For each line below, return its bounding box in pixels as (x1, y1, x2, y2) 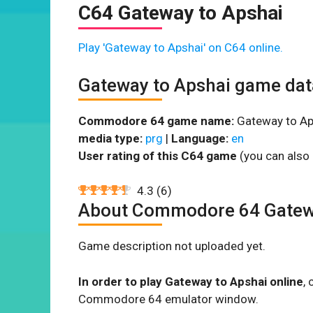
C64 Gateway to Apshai (78, 1, 283, 24)
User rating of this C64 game (78, 148, 237, 163)
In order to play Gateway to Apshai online (78, 274, 303, 289)
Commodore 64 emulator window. (78, 291, 259, 306)
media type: (78, 131, 143, 145)
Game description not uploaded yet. (78, 239, 265, 253)
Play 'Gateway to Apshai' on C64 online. (78, 41, 283, 54)
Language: (171, 131, 228, 145)
